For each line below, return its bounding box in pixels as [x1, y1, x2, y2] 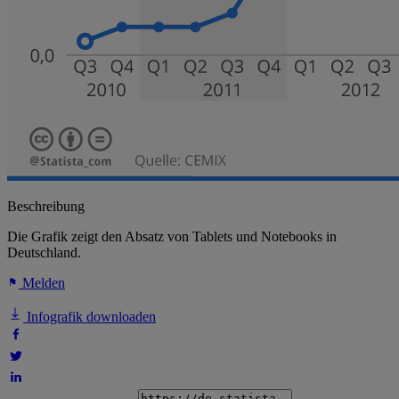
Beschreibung [7, 199, 85, 215]
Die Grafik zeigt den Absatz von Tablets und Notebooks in [7, 229, 337, 245]
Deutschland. [7, 245, 81, 261]
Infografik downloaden [23, 309, 156, 325]
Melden [19, 275, 65, 291]
